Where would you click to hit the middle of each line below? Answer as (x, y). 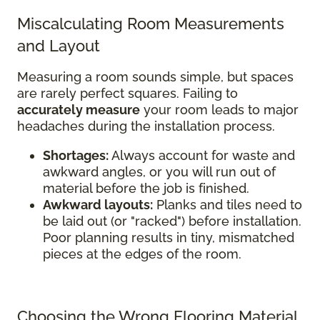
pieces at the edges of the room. (142, 254)
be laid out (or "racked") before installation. (172, 221)
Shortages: (76, 155)
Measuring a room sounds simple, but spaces (155, 76)
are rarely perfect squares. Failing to (127, 93)
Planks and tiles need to (227, 204)
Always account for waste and (202, 155)
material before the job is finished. (146, 188)
